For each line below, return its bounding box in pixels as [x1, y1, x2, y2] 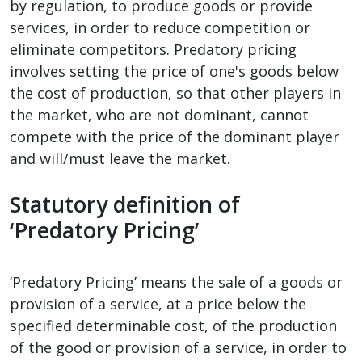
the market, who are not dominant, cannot [10, 104, 309, 124]
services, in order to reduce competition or [10, 17, 310, 37]
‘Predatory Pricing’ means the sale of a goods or [10, 271, 343, 292]
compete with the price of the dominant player [10, 126, 339, 146]
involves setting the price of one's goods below [10, 61, 339, 81]
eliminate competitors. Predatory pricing [10, 39, 297, 59]
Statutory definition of [10, 188, 240, 219]
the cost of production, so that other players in [10, 82, 341, 103]
